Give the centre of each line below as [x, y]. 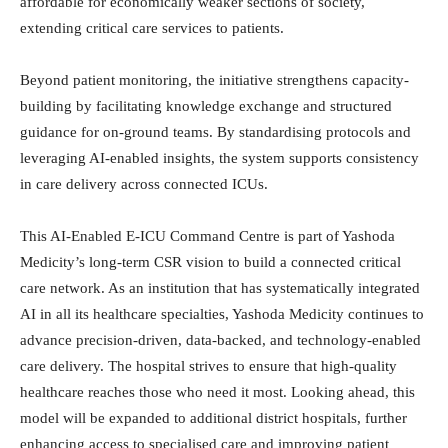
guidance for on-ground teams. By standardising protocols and [215, 132]
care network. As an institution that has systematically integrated [220, 288]
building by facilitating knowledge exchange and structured [206, 106]
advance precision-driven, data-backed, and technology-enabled [220, 340]
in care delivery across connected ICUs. [144, 184]
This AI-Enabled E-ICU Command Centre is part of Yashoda [207, 236]
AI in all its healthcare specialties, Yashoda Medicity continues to [222, 314]
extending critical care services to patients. [152, 28]
